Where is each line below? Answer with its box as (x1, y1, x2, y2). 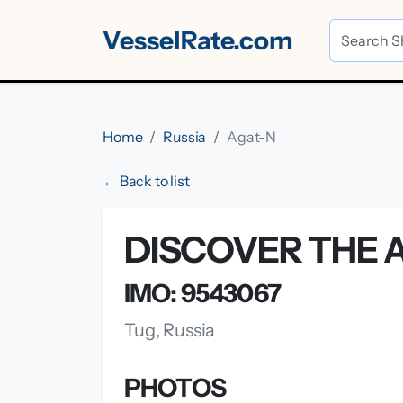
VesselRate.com (103, 24, 293, 56)
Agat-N (227, 128, 277, 146)
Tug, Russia (124, 319, 216, 341)
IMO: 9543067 (124, 278, 281, 309)
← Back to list (103, 172, 190, 190)
